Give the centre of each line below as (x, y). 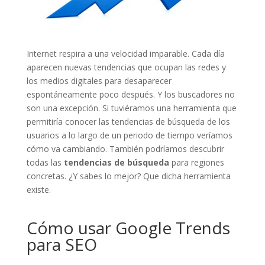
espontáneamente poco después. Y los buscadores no (130, 94)
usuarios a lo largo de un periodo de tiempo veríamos (129, 135)
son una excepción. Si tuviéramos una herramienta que (131, 108)
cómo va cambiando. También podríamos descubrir (125, 148)
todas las (45, 162)
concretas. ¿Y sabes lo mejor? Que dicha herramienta (128, 176)
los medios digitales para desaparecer (99, 80)
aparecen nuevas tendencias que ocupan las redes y (126, 67)
